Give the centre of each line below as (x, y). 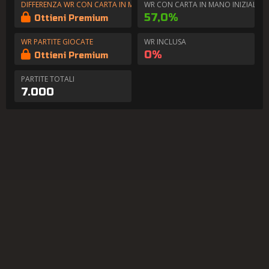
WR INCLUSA (165, 42)
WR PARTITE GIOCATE (57, 42)
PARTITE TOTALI (48, 79)
